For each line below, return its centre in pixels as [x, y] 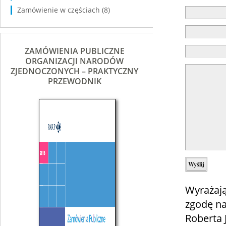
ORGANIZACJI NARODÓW [74, 61]
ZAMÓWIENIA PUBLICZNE [74, 51]
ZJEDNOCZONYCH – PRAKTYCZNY [74, 71]
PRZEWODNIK [74, 81]
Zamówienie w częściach [59, 10]
